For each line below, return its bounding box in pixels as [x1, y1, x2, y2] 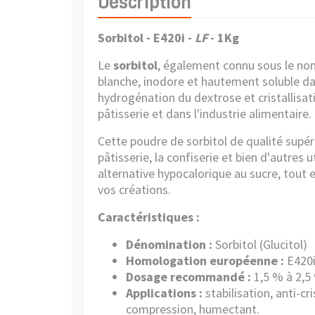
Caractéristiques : [98, 209, 200, 225]
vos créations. [98, 181, 171, 198]
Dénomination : [126, 236, 212, 252]
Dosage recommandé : [126, 269, 251, 285]
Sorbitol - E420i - [98, 30, 195, 46]
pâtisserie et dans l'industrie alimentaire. [98, 105, 311, 122]
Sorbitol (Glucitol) [212, 236, 307, 252]
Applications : [126, 285, 202, 301]
